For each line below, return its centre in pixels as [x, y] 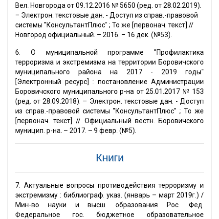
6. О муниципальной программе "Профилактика [109, 53]
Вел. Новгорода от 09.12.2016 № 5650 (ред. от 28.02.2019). [108, 6]
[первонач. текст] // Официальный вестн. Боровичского [109, 121]
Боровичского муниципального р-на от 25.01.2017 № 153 [109, 92]
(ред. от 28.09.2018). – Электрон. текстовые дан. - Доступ [109, 101]
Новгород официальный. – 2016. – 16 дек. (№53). [94, 35]
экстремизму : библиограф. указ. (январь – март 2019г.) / [109, 195]
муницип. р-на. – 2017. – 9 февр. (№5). [76, 131]
